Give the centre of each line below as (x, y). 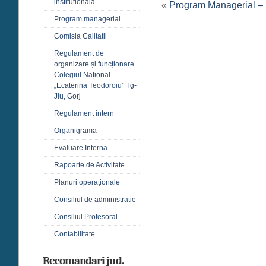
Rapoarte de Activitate (89, 165)
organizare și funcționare (94, 64)
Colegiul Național (82, 75)
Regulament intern (84, 113)
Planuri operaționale (87, 182)
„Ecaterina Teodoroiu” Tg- (95, 85)
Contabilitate (75, 234)
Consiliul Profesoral (86, 217)
